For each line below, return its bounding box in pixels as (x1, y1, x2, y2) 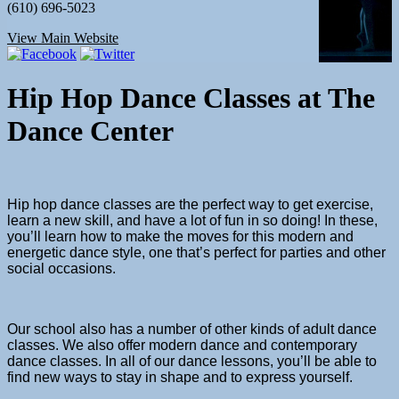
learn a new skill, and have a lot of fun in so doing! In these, (7, 213, 378, 229)
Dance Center (7, 114, 174, 147)
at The (290, 81, 375, 114)
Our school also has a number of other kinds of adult (7, 322, 338, 338)
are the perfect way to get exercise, (151, 197, 373, 213)
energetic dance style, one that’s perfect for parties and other (7, 245, 386, 261)
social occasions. (7, 261, 116, 277)
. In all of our (98, 354, 178, 370)
